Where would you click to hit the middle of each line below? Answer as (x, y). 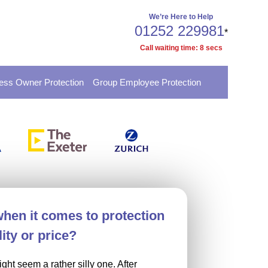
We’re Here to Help (181, 17)
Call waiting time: (170, 48)
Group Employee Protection (147, 82)
